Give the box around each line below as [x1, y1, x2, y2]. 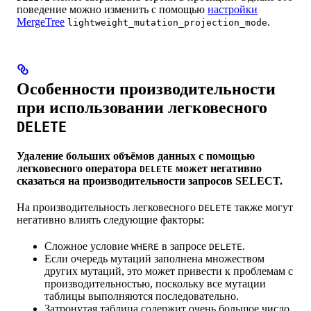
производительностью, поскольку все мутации [44, 278, 266, 290]
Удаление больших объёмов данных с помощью [17, 150, 255, 162]
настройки [208, 3, 258, 16]
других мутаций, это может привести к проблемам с [44, 265, 293, 278]
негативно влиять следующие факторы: [17, 214, 204, 226]
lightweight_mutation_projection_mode [67, 17, 267, 28]
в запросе [159, 240, 209, 253]
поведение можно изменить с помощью [17, 3, 208, 16]
